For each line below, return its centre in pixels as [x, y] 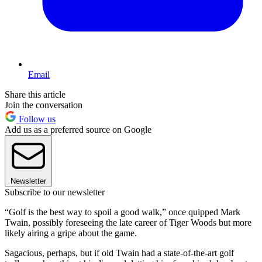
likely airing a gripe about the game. [71, 233]
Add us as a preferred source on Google [78, 129]
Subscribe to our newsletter [55, 192]
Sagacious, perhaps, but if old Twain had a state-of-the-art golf [119, 253]
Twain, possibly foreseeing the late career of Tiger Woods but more [128, 222]
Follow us [36, 119]
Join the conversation [44, 105]
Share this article [35, 94]
